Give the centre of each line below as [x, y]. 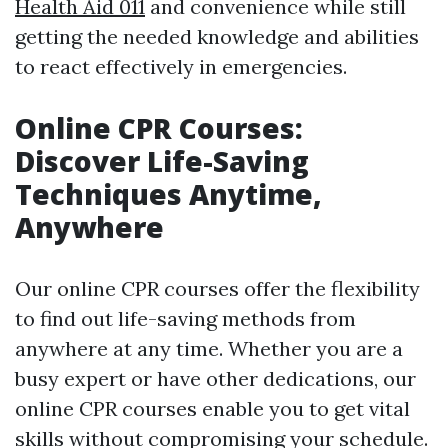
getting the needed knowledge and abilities [217, 37]
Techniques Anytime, [168, 194]
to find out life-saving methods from [185, 319]
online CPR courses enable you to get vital [212, 409]
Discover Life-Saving [162, 161]
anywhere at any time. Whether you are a [209, 349]
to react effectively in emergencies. [181, 67]
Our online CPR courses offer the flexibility [217, 289]
